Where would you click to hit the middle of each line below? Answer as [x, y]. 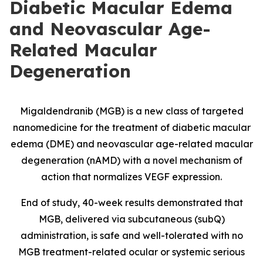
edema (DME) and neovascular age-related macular [131, 144]
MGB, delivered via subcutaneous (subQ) [131, 219]
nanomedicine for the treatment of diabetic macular [131, 127]
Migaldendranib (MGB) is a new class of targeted [131, 111]
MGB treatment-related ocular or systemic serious [131, 252]
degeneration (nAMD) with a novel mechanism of [131, 160]
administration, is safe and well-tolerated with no [131, 235]
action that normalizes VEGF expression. [131, 177]
